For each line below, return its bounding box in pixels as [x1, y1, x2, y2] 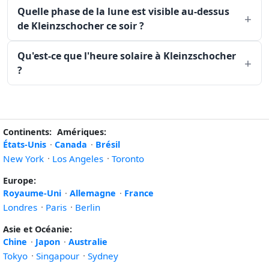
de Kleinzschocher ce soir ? [17, 19, 144, 32]
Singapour [36, 250, 79, 262]
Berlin [75, 201, 100, 213]
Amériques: [57, 126, 106, 138]
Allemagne [70, 187, 116, 199]
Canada [55, 139, 87, 150]
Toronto [112, 153, 144, 165]
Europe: [3, 175, 36, 186]
